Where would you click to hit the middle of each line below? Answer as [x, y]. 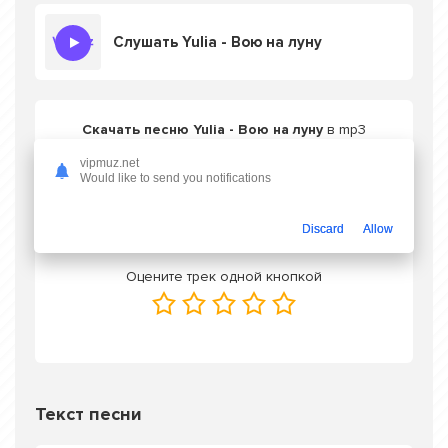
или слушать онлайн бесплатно [224, 148]
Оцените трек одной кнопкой [224, 276]
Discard [323, 228]
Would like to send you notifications [175, 177]
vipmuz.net [109, 162]
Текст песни [88, 414]
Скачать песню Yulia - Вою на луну [202, 129]
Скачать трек [236, 217]
